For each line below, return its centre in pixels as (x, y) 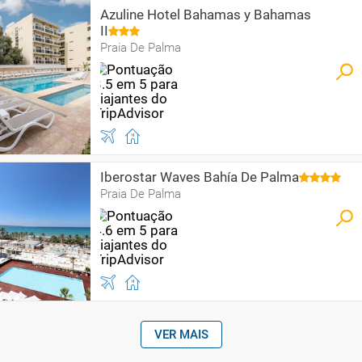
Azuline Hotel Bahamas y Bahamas (206, 15)
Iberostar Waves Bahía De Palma (200, 177)
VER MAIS (181, 335)
